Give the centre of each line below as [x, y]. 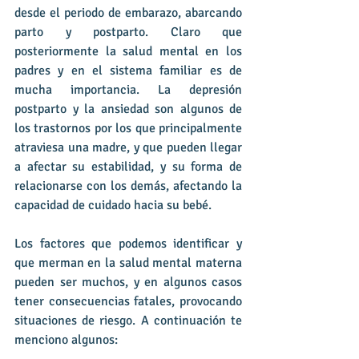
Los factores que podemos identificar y [128, 244]
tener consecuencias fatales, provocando [128, 302]
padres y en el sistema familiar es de [128, 71]
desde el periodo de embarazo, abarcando [128, 13]
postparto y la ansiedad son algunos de [128, 109]
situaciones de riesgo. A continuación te [128, 321]
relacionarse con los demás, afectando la [128, 186]
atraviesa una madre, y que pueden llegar [128, 148]
